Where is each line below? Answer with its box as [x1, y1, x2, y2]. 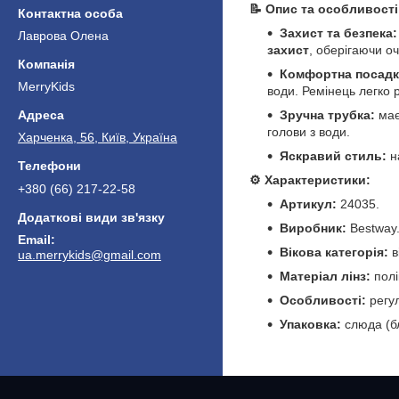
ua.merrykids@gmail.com [18, 248, 161, 263]
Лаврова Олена [18, 28, 109, 43]
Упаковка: [280, 316, 341, 331]
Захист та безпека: [280, 25, 397, 40]
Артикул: [280, 196, 337, 211]
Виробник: [280, 220, 346, 235]
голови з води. [267, 124, 350, 139]
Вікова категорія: [280, 244, 388, 259]
